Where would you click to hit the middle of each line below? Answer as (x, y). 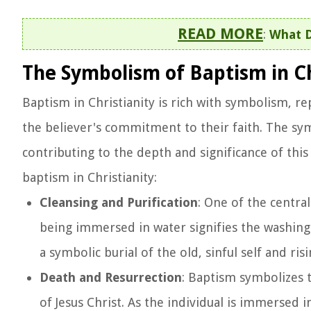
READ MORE (220, 34)
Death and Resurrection (111, 277)
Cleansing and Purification (119, 202)
